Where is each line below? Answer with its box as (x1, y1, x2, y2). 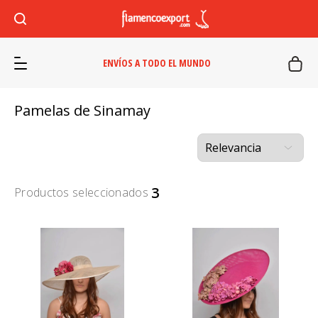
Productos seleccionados (14, 185, 152, 200)
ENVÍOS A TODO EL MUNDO (103, 55, 211, 70)
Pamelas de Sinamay (14, 101, 150, 120)
